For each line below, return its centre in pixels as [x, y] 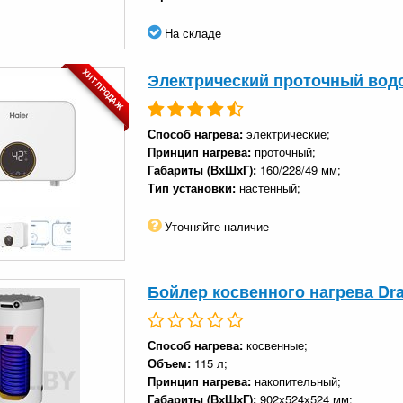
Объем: [171, 363]
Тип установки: [193, 187]
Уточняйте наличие [215, 226]
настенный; [270, 187]
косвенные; [277, 345]
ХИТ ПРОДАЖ [103, 90]
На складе [191, 32]
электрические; [288, 133]
